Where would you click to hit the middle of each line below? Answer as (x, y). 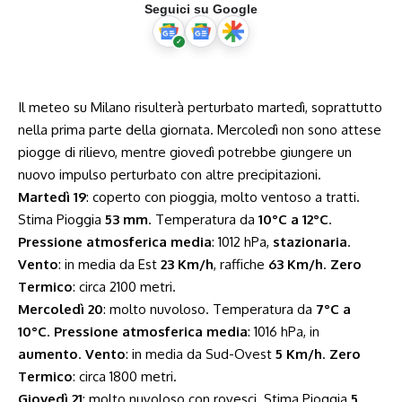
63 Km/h (296, 264)
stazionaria (310, 242)
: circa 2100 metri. (124, 287)
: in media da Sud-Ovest (201, 354)
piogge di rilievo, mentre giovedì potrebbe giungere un (185, 152)
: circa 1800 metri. (125, 376)
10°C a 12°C (293, 219)
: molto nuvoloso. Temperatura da (210, 309)
